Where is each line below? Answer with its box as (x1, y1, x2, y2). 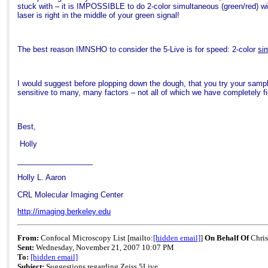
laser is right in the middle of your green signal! (17, 11, 180, 20)
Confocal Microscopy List (41, 233, 126, 243)
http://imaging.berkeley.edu (17, 207, 111, 217)
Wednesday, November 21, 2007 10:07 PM (34, 243, 175, 252)
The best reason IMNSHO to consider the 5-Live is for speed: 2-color (17, 45, 258, 54)
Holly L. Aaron (17, 173, 66, 182)
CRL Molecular (17, 190, 71, 199)
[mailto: (126, 233, 154, 243)
